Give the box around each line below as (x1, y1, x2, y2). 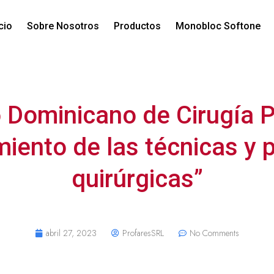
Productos (114, 20, 161, 32)
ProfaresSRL (122, 226, 164, 239)
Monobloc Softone (176, 20, 261, 32)
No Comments (190, 226, 239, 239)
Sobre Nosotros (27, 20, 100, 32)
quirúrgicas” (71, 164, 203, 193)
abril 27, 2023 (46, 226, 97, 239)
